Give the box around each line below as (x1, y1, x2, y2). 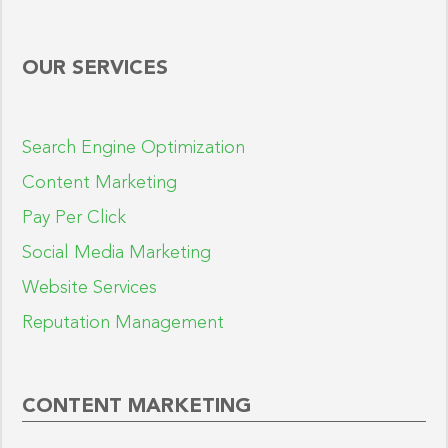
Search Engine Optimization (22, 139, 245, 158)
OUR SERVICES (22, 59, 168, 80)
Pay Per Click (22, 209, 126, 228)
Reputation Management (22, 314, 224, 333)
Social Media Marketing (22, 244, 211, 263)
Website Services (22, 279, 157, 298)
